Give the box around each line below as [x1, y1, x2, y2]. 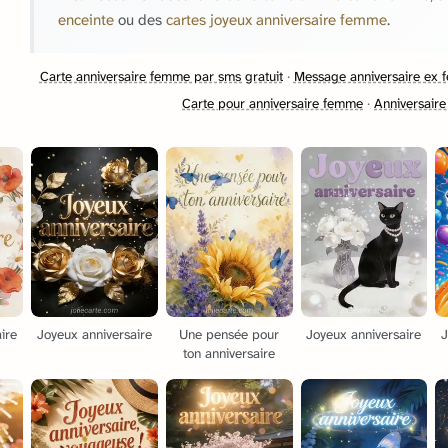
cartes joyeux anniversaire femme [166, 10, 387, 31]
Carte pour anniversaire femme [182, 94, 363, 112]
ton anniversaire [183, 344, 276, 362]
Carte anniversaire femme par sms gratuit [39, 67, 283, 85]
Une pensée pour [179, 325, 280, 343]
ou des [114, 10, 166, 31]
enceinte [58, 10, 114, 31]
